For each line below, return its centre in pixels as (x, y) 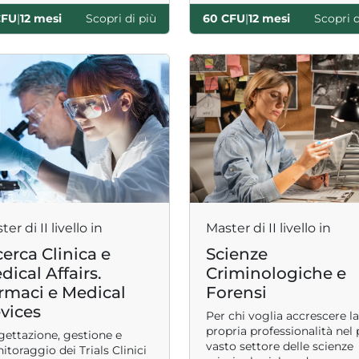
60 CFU (224, 18)
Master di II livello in (268, 228)
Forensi (236, 292)
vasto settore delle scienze (280, 346)
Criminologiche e (276, 273)
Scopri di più (121, 18)
